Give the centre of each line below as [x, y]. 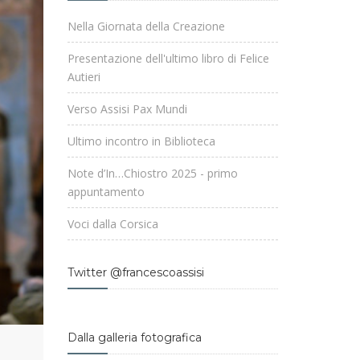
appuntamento [106, 192]
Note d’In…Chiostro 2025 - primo [152, 173]
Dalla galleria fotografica [134, 337]
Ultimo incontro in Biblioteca [141, 141]
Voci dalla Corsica [112, 224]
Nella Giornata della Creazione [146, 26]
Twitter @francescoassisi [135, 272]
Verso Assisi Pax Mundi [127, 109]
